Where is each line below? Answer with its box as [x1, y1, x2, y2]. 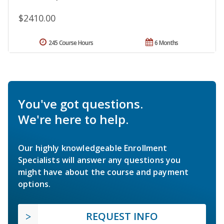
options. [18, 178, 51, 190]
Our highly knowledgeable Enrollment [18, 142, 167, 154]
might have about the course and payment [18, 166, 189, 178]
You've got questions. [18, 95, 143, 112]
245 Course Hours [48, 38, 93, 47]
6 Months [154, 38, 178, 47]
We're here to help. [18, 111, 128, 128]
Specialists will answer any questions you [18, 154, 181, 166]
